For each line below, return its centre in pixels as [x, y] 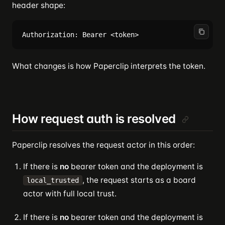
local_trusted [53, 180]
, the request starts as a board [139, 180]
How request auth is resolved [94, 119]
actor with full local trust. [70, 194]
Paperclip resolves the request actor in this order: [103, 145]
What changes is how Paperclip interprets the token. [109, 66]
